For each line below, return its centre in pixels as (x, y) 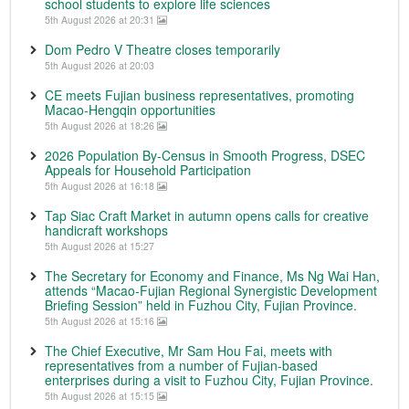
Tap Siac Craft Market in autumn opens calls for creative (207, 215)
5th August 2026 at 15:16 (101, 321)
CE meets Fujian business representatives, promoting (199, 95)
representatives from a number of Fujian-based (181, 365)
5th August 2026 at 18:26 (101, 126)
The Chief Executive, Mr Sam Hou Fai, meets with (189, 351)
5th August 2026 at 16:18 (101, 186)
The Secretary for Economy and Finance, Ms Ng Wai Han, (212, 276)
